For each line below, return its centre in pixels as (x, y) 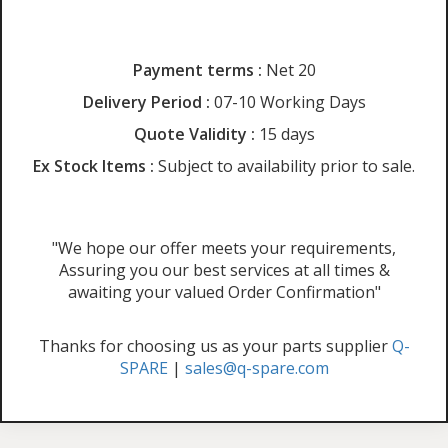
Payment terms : (197, 70)
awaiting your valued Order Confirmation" (224, 292)
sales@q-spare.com (256, 368)
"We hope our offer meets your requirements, (224, 248)
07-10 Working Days (287, 102)
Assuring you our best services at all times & (224, 270)
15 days (284, 134)
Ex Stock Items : (93, 166)
